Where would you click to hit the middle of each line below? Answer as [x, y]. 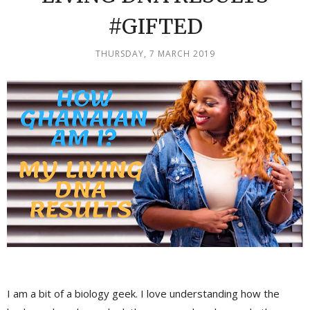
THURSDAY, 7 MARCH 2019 [155, 53]
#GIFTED [155, 26]
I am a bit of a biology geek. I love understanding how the [143, 293]
